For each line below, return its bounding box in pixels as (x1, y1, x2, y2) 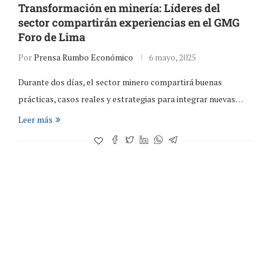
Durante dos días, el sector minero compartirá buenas (18, 76, 222, 88)
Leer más (18, 113, 53, 125)
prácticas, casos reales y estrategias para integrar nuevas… (18, 93, 243, 105)
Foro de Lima (18, 29, 85, 44)
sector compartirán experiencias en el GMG (18, 15, 240, 30)
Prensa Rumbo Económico (33, 51, 133, 63)
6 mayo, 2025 (148, 51, 196, 63)
